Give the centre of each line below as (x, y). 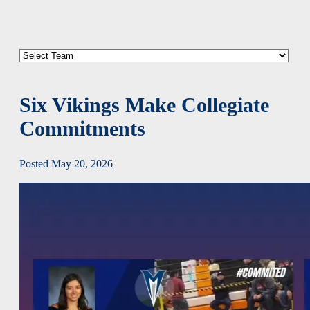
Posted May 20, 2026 (66, 163)
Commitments (82, 128)
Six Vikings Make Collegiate (144, 105)
